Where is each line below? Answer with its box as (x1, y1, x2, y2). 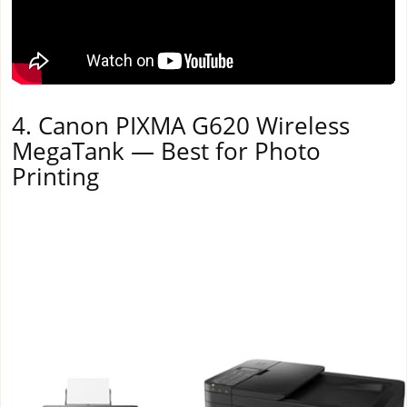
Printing (12, 160, 99, 193)
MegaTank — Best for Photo (12, 134, 321, 167)
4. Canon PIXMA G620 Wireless (12, 109, 350, 142)
